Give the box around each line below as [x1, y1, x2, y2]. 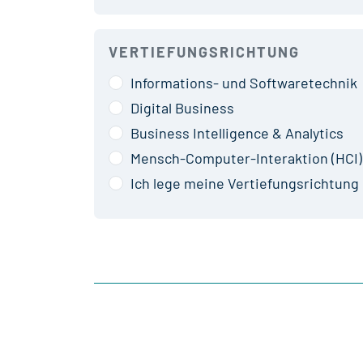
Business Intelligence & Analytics [130, 123, 344, 142]
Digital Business [130, 98, 234, 117]
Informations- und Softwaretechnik [130, 73, 357, 92]
